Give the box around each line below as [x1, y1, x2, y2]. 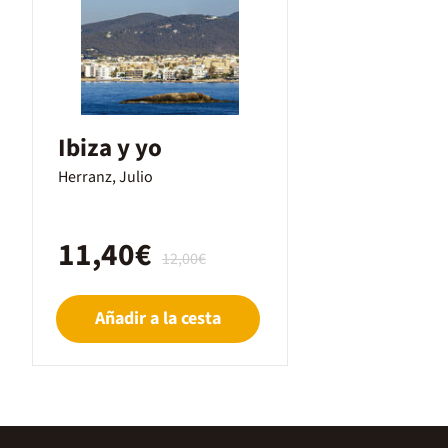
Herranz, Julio [58, 166, 153, 188]
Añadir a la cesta [95, 306, 221, 331]
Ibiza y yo [58, 130, 162, 166]
